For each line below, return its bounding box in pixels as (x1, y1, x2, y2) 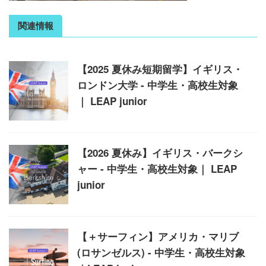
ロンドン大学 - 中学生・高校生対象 (77, 78, 238, 92)
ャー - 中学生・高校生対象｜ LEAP (77, 161, 237, 176)
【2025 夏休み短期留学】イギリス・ (77, 62, 243, 76)
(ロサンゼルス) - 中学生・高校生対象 (77, 245, 245, 259)
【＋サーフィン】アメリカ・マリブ (77, 229, 239, 243)
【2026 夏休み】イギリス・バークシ (77, 145, 243, 160)
